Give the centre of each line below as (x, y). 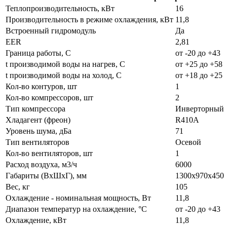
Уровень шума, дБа (39, 131)
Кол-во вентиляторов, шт (49, 153)
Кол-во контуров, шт (41, 86)
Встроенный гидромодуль (51, 30)
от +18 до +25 (199, 75)
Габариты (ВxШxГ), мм (46, 175)
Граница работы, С (38, 53)
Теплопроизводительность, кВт (60, 8)
